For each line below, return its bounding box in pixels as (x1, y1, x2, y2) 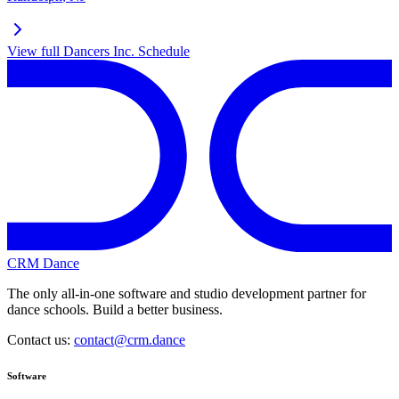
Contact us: (7, 332, 74, 348)
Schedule (134, 44, 190, 60)
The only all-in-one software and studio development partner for (7, 286, 366, 302)
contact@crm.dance (74, 332, 185, 348)
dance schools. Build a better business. (7, 302, 223, 318)
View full (7, 44, 63, 60)
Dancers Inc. (63, 44, 134, 60)
